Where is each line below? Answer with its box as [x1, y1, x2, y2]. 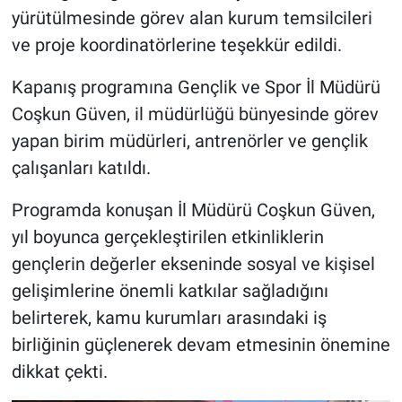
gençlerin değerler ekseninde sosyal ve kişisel [11, 253, 375, 275]
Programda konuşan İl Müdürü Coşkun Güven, [11, 199, 375, 222]
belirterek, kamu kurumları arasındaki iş [11, 307, 327, 329]
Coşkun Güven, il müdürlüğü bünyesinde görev [11, 103, 379, 126]
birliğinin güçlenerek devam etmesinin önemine [11, 334, 390, 356]
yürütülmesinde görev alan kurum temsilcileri [11, 7, 372, 30]
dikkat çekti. [11, 361, 108, 383]
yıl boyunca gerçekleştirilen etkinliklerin [11, 226, 324, 249]
